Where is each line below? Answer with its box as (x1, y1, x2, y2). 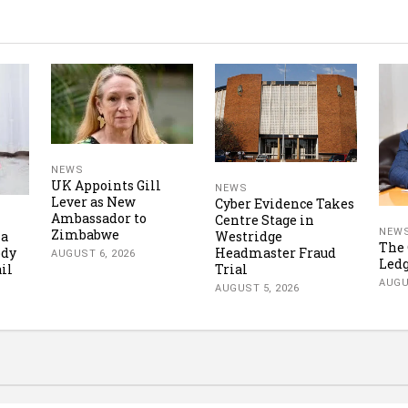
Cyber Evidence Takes (215, 194, 354, 212)
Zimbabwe (51, 225, 119, 243)
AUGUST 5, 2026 (215, 281, 299, 294)
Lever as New (51, 192, 136, 210)
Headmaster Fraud (215, 243, 336, 261)
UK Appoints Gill (51, 176, 161, 194)
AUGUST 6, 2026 (51, 247, 135, 260)
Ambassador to (51, 209, 147, 227)
